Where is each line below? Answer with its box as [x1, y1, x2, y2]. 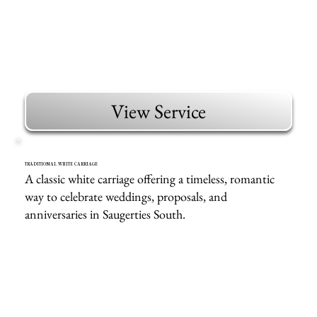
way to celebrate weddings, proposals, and [25, 188, 228, 205]
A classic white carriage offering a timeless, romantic [25, 171, 275, 188]
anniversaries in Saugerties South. [25, 206, 186, 223]
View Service [110, 98, 206, 125]
